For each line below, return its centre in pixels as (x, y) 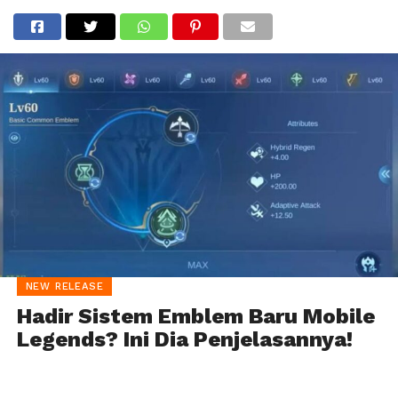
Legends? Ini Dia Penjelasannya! (184, 339)
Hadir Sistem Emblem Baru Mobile (195, 316)
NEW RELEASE (64, 286)
